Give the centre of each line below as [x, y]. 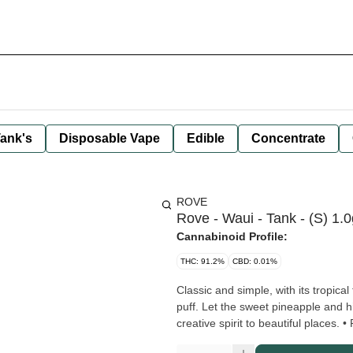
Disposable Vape [110, 138]
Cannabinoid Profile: [232, 236]
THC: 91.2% [203, 261]
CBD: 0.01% [255, 261]
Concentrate [288, 138]
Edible [206, 138]
